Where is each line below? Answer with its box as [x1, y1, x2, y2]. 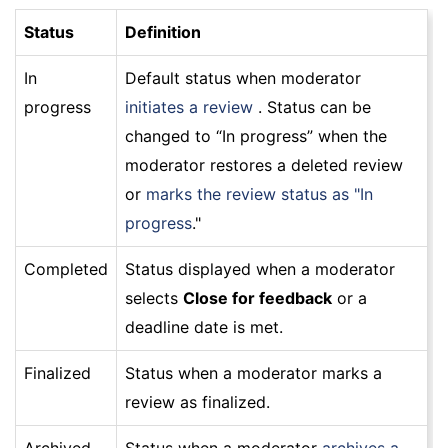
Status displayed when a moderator [125, 259, 395, 280]
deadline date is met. [125, 317, 283, 338]
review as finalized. [125, 392, 270, 413]
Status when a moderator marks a [125, 363, 382, 384]
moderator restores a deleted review [125, 155, 403, 176]
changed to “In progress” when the [125, 126, 387, 147]
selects [125, 288, 183, 309]
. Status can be [253, 97, 371, 118]
